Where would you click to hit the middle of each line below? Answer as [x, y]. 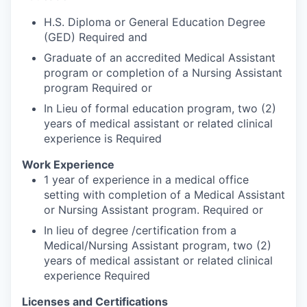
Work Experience [68, 164]
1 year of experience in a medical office [146, 179]
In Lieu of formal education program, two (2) [160, 108]
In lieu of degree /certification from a [140, 230]
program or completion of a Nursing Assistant [163, 72]
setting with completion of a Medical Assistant [164, 194]
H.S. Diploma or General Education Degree [155, 22]
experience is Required [103, 138]
